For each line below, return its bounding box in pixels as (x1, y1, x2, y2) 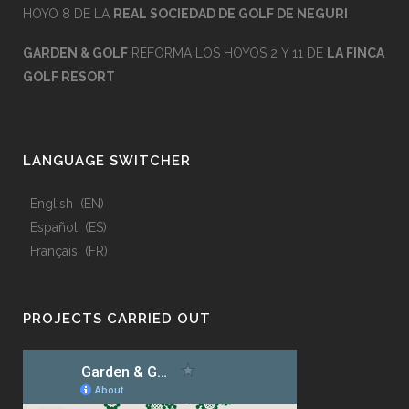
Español (30, 220, 78, 235)
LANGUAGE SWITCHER (23, 152, 191, 169)
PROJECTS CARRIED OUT (23, 310, 211, 327)
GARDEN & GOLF (23, 46, 128, 60)
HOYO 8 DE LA (23, 6, 113, 21)
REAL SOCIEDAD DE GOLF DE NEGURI (113, 6, 348, 21)
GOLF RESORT (23, 69, 115, 84)
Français (30, 244, 78, 258)
